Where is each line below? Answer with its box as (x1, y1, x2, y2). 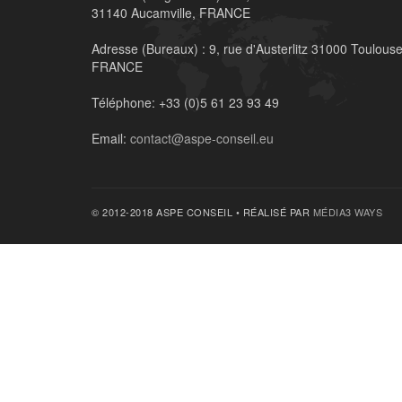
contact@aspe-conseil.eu (130, 129, 274, 147)
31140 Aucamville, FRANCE (92, 4, 250, 22)
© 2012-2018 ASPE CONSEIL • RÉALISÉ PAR (92, 205, 313, 219)
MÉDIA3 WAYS (312, 205, 382, 219)
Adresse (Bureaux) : (92, 39, 205, 57)
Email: (92, 129, 127, 147)
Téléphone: (92, 93, 155, 111)
